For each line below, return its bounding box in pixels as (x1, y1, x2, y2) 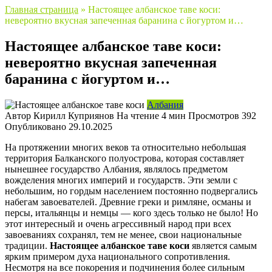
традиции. (5, 240, 50, 251)
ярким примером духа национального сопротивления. (5, 251, 230, 262)
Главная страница (5, 4, 78, 15)
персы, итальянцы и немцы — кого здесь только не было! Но (5, 207, 258, 218)
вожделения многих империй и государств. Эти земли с (5, 174, 237, 185)
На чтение (117, 110, 159, 121)
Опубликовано (5, 121, 66, 132)
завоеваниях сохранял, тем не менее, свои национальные (5, 229, 242, 240)
